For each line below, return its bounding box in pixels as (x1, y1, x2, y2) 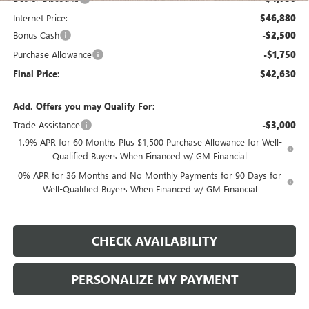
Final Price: (12, 67, 60, 79)
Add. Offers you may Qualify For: (12, 99, 155, 112)
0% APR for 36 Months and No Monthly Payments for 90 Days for (18, 168, 282, 181)
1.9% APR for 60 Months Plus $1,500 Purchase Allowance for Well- (17, 135, 282, 148)
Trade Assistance (12, 118, 80, 130)
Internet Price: (12, 11, 68, 23)
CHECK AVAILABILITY (92, 232, 217, 249)
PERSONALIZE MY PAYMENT (70, 270, 239, 288)
